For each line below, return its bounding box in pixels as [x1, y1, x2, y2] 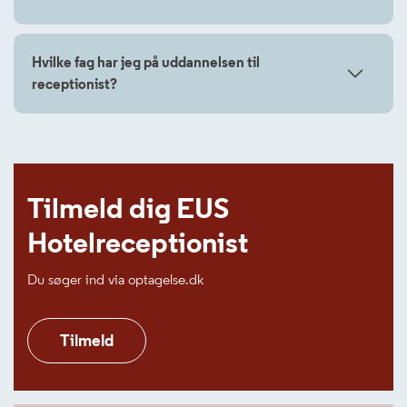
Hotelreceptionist [27, 225, 248, 260]
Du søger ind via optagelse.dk [27, 271, 203, 288]
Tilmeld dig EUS [27, 191, 229, 225]
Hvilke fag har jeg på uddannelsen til [32, 54, 260, 71]
